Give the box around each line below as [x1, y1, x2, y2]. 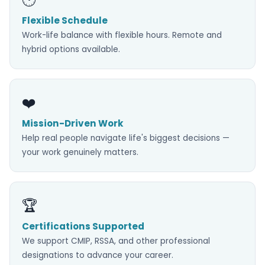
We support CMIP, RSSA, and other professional [22, 235, 210, 247]
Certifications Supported [22, 220, 144, 232]
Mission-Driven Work [22, 117, 124, 130]
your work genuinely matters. [22, 147, 138, 158]
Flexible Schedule [22, 14, 108, 27]
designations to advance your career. [22, 250, 173, 261]
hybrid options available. [22, 44, 120, 55]
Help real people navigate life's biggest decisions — [22, 132, 230, 144]
